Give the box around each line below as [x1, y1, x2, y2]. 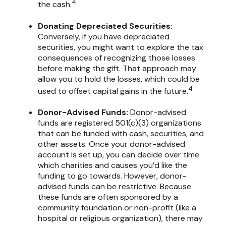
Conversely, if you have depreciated [38, 31, 169, 42]
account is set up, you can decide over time [38, 149, 199, 160]
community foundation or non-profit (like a [38, 202, 196, 213]
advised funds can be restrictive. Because [38, 181, 191, 192]
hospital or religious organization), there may [38, 212, 203, 223]
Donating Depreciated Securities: [38, 20, 173, 31]
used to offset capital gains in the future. [38, 85, 188, 96]
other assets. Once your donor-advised [38, 138, 185, 149]
